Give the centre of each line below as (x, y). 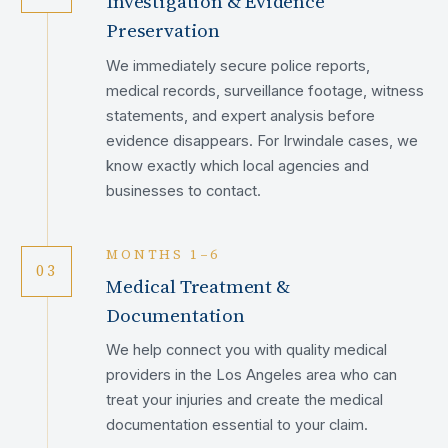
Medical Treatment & (198, 285)
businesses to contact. (184, 190)
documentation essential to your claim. (237, 425)
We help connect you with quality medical (247, 350)
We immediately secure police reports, (238, 65)
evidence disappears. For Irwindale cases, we (262, 140)
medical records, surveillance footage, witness (265, 90)
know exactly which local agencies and (238, 165)
